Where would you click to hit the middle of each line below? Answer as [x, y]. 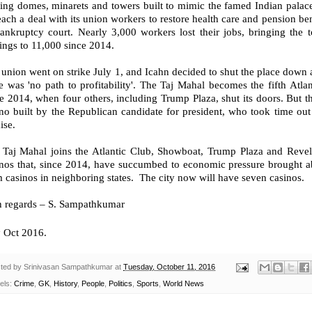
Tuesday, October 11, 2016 [169, 266]
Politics [120, 284]
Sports [148, 284]
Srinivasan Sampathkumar [68, 266]
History [65, 284]
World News [184, 284]
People [93, 284]
